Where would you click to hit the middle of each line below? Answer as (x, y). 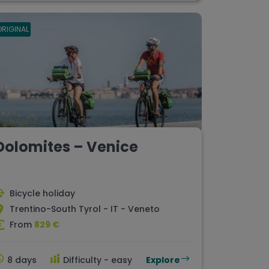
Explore (163, 260)
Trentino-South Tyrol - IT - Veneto (85, 209)
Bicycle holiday (42, 194)
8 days (22, 260)
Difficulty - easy (98, 260)
